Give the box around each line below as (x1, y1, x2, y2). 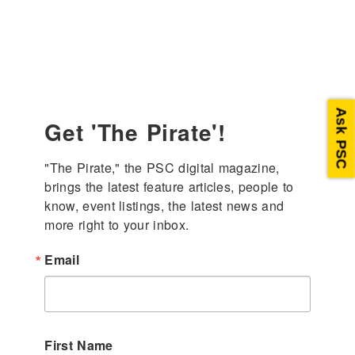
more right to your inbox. (44, 215, 189, 234)
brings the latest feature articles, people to (44, 177, 294, 196)
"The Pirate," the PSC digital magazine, (44, 158, 280, 177)
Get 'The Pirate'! (44, 115, 226, 148)
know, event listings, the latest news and (44, 196, 284, 215)
